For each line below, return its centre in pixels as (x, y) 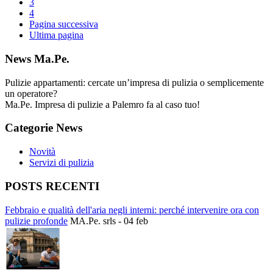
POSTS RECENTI (52, 186)
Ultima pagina (56, 35)
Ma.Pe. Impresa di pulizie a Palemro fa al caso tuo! (102, 104)
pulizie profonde (36, 221)
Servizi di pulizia (62, 163)
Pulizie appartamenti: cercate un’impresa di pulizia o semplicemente (134, 82)
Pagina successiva (64, 24)
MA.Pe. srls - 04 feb (109, 221)
